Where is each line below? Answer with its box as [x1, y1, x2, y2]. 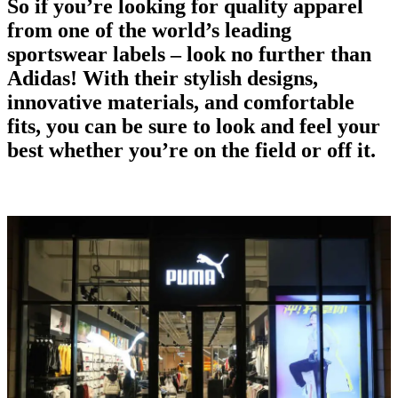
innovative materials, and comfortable [7, 90, 354, 114]
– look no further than [171, 42, 371, 66]
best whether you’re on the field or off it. [7, 138, 376, 162]
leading [219, 18, 291, 42]
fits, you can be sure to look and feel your [7, 114, 380, 138]
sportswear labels [7, 42, 171, 66]
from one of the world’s [7, 18, 219, 42]
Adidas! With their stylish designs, [7, 66, 318, 90]
